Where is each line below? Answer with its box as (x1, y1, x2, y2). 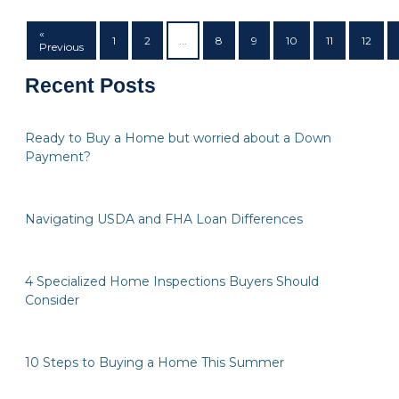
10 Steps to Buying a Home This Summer (25, 354, 284, 371)
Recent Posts (25, 75, 156, 98)
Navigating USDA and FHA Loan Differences (25, 211, 303, 228)
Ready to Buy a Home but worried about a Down (25, 130, 331, 147)
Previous (39, 40, 84, 54)
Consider (25, 292, 79, 309)
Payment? (25, 149, 91, 166)
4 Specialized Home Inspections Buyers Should (25, 273, 319, 290)
